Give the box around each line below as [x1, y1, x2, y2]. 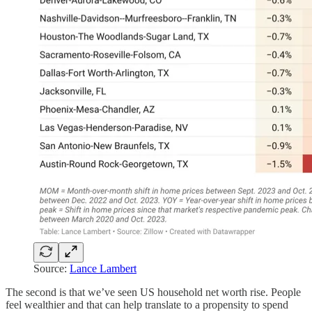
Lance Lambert [70, 262, 136, 274]
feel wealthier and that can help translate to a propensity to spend [6, 298, 288, 311]
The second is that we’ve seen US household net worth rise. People [6, 286, 301, 298]
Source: [33, 262, 70, 274]
